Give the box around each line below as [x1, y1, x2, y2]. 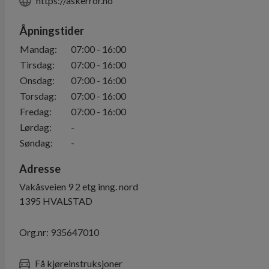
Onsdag [20, 74, 52, 86]
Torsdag [20, 90, 54, 101]
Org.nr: [19, 226, 49, 238]
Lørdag [20, 121, 49, 133]
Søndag [20, 137, 50, 148]
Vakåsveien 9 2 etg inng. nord [19, 181, 138, 192]
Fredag [20, 106, 49, 117]
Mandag [20, 43, 55, 55]
